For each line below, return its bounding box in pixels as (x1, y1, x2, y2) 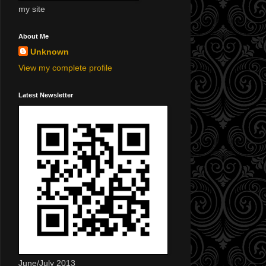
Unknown (30, 46, 69, 56)
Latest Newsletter (18, 91, 73, 99)
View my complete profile (18, 62, 112, 72)
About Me (18, 32, 49, 40)
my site (18, 4, 45, 14)
